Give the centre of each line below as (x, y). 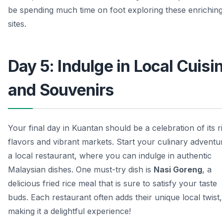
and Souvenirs (61, 90)
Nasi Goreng (178, 170)
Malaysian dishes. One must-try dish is (81, 170)
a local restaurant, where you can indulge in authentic (110, 156)
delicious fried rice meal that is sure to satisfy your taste (112, 184)
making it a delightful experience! (69, 211)
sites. (17, 24)
